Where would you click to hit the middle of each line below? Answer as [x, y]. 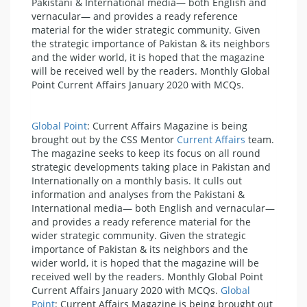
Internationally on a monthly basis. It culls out [137, 180]
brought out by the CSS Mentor [104, 139]
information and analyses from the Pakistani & [138, 194]
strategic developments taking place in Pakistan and [151, 167]
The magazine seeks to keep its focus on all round [146, 153]
